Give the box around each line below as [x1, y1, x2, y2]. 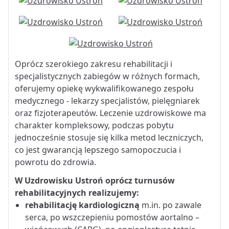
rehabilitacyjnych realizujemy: [15, 187, 139, 198]
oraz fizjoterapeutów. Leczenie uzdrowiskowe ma [15, 107, 206, 119]
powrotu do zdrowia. [15, 156, 96, 168]
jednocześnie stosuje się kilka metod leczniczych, [15, 131, 203, 143]
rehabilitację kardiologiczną [25, 199, 140, 211]
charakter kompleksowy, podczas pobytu [15, 119, 174, 131]
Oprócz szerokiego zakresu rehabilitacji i [15, 58, 172, 70]
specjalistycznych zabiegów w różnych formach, [15, 70, 200, 82]
